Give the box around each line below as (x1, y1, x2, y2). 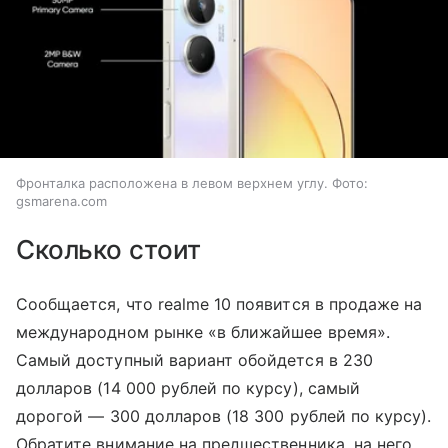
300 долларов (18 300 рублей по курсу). (109, 406, 432, 427)
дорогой (16, 406, 89, 427)
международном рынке (16, 322, 208, 343)
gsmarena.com (16, 193, 107, 210)
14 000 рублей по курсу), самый (103, 378, 360, 399)
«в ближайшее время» (207, 322, 386, 343)
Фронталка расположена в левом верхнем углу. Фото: (16, 175, 368, 192)
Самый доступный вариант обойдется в (16, 350, 343, 371)
